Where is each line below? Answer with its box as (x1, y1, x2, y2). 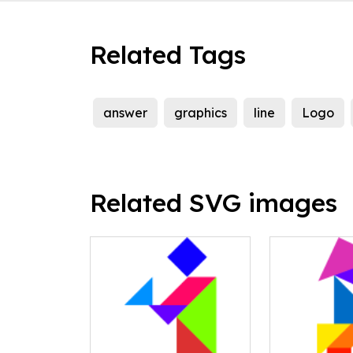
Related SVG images (90, 187, 337, 219)
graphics (174, 105, 227, 121)
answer (103, 105, 147, 121)
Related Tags (90, 39, 246, 71)
